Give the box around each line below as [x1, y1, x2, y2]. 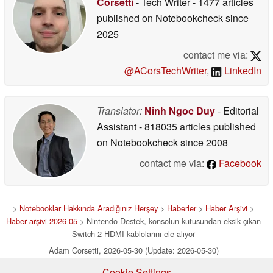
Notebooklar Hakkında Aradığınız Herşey [19, 202, 158, 214]
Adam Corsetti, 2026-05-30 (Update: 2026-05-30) [48, 244, 219, 257]
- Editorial [215, 104, 259, 118]
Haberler [167, 202, 196, 214]
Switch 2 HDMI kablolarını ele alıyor [72, 228, 195, 240]
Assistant [97, 119, 139, 134]
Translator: [97, 104, 142, 118]
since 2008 [178, 135, 228, 150]
